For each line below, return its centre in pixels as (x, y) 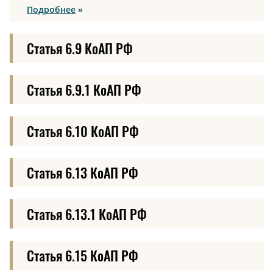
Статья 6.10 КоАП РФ (83, 131)
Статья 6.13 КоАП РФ (83, 172)
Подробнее (51, 9)
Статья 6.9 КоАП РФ (80, 48)
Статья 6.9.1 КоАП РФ (84, 89)
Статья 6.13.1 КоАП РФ (87, 214)
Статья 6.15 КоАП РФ (83, 255)
